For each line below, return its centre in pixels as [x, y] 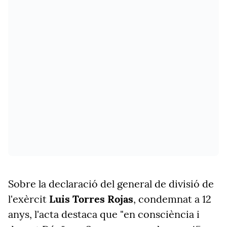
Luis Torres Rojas [91, 199]
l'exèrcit [29, 199]
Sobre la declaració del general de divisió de [111, 184]
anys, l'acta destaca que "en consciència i [104, 214]
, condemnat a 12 [172, 199]
